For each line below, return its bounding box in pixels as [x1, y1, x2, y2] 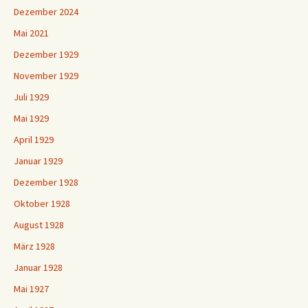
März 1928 [14, 240, 55, 253]
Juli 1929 [14, 91, 49, 104]
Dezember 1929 [14, 48, 78, 61]
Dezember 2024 [14, 5, 78, 19]
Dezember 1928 [14, 176, 78, 189]
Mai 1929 [14, 112, 49, 125]
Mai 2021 [14, 27, 49, 40]
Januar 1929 [14, 155, 63, 168]
